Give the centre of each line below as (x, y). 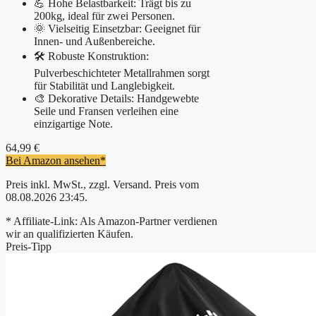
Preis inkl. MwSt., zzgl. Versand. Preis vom (102, 184)
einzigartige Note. (73, 123)
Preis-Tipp (29, 246)
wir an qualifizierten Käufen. (69, 233)
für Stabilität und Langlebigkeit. (104, 85)
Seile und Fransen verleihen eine (106, 111)
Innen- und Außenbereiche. (95, 41)
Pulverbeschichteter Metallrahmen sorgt (122, 73)
